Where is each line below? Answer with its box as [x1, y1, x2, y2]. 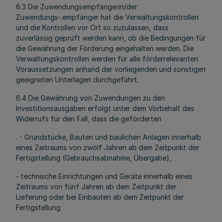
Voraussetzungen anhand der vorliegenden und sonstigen [16, 65, 206, 73]
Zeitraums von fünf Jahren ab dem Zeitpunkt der [16, 182, 176, 191]
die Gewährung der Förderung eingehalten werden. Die [16, 44, 194, 53]
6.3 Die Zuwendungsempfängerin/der [16, 2, 137, 11]
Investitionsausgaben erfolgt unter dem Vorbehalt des [16, 104, 194, 112]
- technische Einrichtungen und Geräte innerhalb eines [16, 172, 192, 180]
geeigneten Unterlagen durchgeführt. [16, 75, 139, 84]
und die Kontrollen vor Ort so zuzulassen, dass [16, 23, 168, 32]
